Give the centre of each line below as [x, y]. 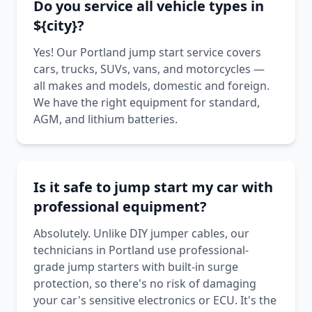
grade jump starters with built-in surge [136, 267]
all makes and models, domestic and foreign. [151, 86]
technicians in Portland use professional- [141, 250]
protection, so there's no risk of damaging [145, 283]
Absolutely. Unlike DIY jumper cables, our [141, 233]
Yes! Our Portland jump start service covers [147, 52]
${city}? [59, 25]
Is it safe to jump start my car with [153, 187]
